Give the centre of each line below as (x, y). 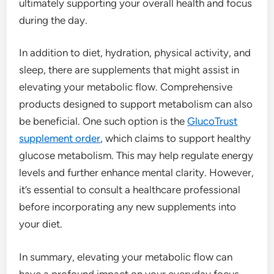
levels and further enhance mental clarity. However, (137, 172)
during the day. (54, 20)
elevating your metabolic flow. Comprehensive (126, 87)
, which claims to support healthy (176, 138)
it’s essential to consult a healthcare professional (130, 190)
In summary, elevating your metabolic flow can (126, 257)
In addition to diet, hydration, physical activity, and (135, 53)
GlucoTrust (213, 121)
